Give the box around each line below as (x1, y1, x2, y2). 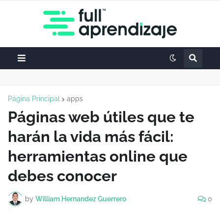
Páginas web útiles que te (8, 108, 194, 126)
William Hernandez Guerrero (35, 194, 126, 203)
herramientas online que (8, 147, 188, 165)
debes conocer (8, 167, 117, 185)
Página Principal (8, 95, 60, 103)
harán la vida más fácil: (8, 128, 174, 145)
